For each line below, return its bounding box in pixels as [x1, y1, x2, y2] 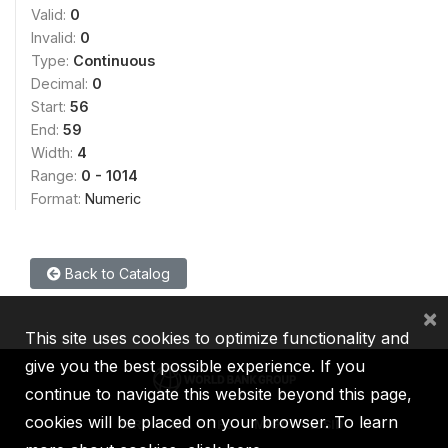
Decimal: [31, 75, 92, 92]
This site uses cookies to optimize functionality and [25, 328, 409, 348]
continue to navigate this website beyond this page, [25, 384, 412, 404]
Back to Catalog [61, 265, 170, 282]
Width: [31, 144, 77, 161]
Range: [31, 167, 81, 184]
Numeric [85, 190, 141, 207]
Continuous [73, 52, 155, 69]
